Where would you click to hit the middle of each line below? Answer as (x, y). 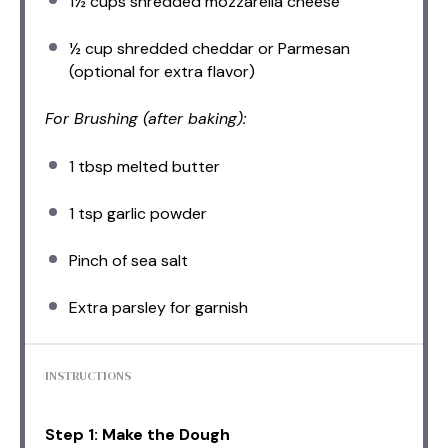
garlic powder (155, 214)
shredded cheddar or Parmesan (231, 49)
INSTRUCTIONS (88, 376)
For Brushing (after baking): (145, 119)
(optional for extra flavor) (162, 72)
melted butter (166, 167)
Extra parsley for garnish (158, 308)
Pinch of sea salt (128, 261)
